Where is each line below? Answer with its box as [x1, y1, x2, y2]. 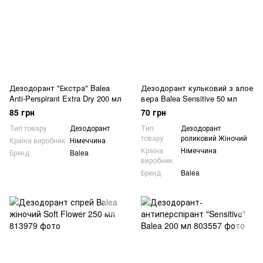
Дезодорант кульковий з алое [141, 82, 253, 93]
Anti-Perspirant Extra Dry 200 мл [9, 93, 122, 104]
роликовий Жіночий [181, 133, 247, 143]
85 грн [9, 106, 35, 118]
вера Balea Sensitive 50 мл [141, 93, 237, 104]
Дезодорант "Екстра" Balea [9, 82, 110, 93]
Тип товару [9, 123, 46, 133]
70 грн [141, 106, 166, 118]
